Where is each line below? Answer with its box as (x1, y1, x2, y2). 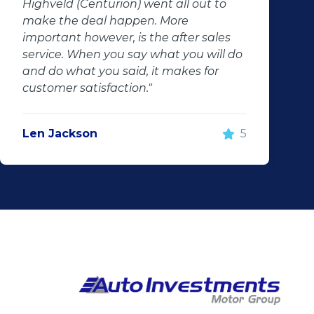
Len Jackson (22, 127, 97, 140)
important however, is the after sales (22, 31, 231, 44)
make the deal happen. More (22, 14, 189, 27)
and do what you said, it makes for (22, 64, 219, 78)
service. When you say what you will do (22, 48, 243, 61)
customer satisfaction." (22, 81, 152, 95)
